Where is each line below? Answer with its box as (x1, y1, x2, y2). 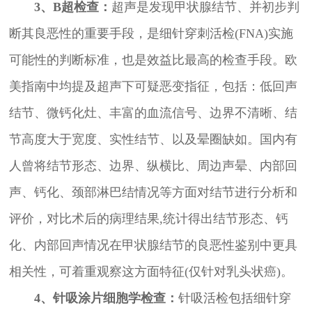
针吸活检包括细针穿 (178, 291, 291, 306)
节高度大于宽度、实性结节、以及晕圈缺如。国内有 (8, 132, 297, 147)
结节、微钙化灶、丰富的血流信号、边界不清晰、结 (8, 106, 297, 120)
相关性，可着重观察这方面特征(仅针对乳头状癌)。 (8, 265, 293, 279)
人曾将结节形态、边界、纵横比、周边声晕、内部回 (8, 159, 297, 173)
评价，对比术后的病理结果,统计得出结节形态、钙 (8, 212, 288, 226)
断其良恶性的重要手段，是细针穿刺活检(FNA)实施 (8, 26, 293, 41)
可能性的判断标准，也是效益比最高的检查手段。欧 (8, 53, 297, 68)
